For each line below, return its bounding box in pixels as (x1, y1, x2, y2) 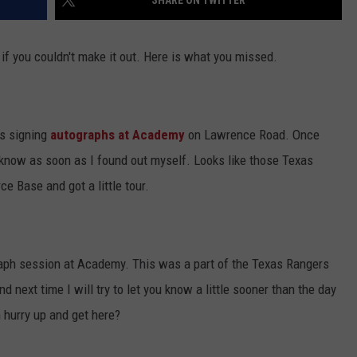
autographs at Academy (50, 127, 185, 143)
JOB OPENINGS (101, 26, 174, 39)
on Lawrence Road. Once (185, 127, 320, 143)
